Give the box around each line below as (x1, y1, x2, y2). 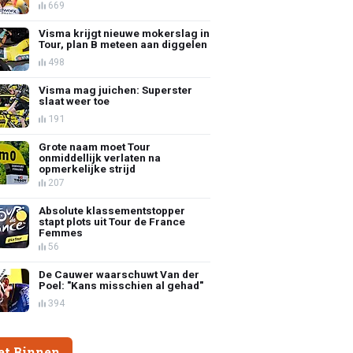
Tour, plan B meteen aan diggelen (39, 37, 208, 50)
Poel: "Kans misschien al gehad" (39, 278, 204, 292)
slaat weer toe (39, 94, 110, 107)
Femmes (39, 225, 84, 239)
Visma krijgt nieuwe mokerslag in (39, 26, 210, 39)
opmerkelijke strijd (39, 162, 136, 175)
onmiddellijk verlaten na (39, 150, 162, 164)
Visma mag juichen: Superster (39, 83, 193, 96)
